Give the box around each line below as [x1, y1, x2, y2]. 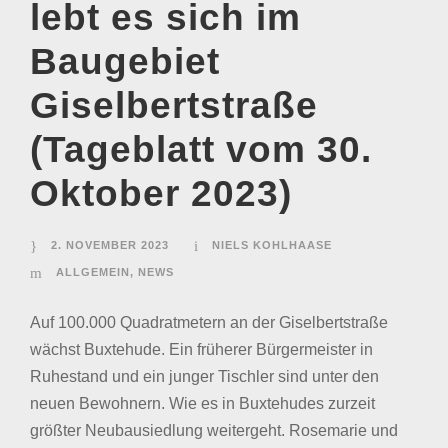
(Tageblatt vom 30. [30, 129, 372, 170]
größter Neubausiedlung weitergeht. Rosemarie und [30, 422, 398, 439]
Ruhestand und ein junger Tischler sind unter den [30, 368, 379, 385]
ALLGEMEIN [56, 266, 130, 278]
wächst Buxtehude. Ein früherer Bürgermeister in [30, 341, 373, 358]
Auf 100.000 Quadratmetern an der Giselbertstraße [30, 314, 388, 331]
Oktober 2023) [30, 173, 292, 214]
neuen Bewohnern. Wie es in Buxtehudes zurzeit [30, 395, 375, 412]
